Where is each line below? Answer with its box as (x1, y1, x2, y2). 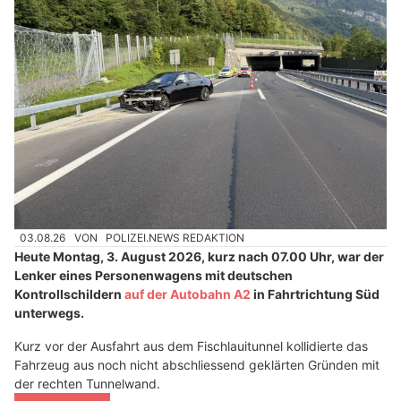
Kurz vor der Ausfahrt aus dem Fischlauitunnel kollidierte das (14, 338, 368, 354)
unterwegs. (14, 305, 84, 321)
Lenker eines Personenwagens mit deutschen (14, 268, 293, 284)
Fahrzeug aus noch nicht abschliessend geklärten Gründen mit (14, 357, 380, 373)
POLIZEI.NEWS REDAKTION (106, 230, 245, 244)
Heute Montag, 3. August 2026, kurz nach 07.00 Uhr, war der (14, 249, 384, 265)
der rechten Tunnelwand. (14, 376, 160, 392)
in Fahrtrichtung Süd (251, 286, 380, 303)
